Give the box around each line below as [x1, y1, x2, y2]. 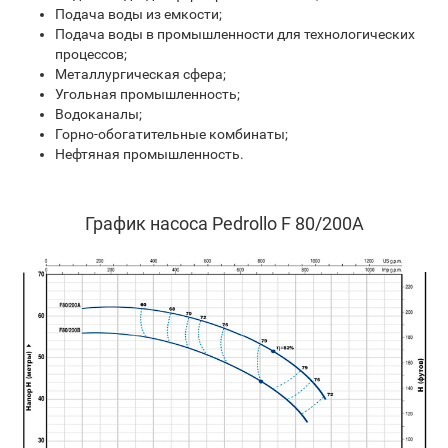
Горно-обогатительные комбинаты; [55, 126, 288, 142]
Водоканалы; [55, 106, 142, 122]
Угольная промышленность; [55, 86, 240, 102]
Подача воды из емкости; [55, 6, 222, 22]
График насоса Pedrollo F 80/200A [84, 213, 364, 234]
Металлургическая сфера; [55, 66, 226, 82]
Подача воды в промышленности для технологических [55, 26, 415, 42]
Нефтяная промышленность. [55, 146, 244, 162]
